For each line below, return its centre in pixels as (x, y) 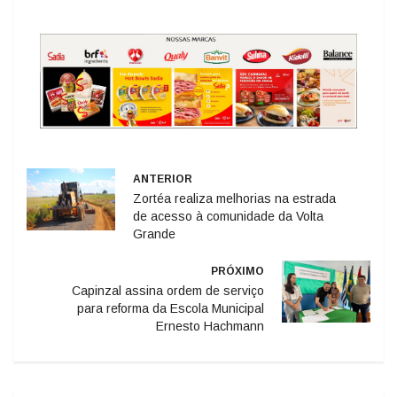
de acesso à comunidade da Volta (228, 217)
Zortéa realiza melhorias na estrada (234, 199)
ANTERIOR (163, 179)
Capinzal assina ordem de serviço (168, 291)
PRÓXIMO (237, 272)
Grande (154, 234)
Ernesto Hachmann (210, 327)
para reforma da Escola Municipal (171, 309)
